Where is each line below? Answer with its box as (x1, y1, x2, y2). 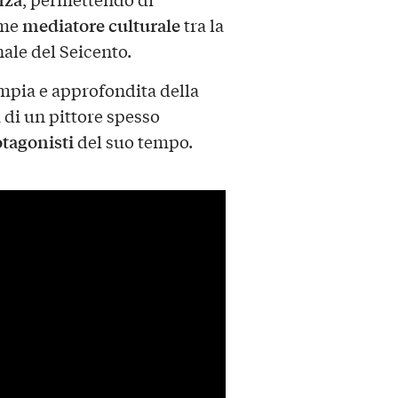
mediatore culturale (21, 12, 180, 38)
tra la (179, 13, 224, 37)
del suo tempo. (73, 130, 193, 154)
